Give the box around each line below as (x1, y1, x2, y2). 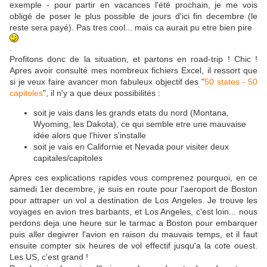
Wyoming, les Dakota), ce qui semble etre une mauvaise (33, 119, 246, 129)
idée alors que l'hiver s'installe (33, 131, 146, 141)
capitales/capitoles (33, 153, 103, 163)
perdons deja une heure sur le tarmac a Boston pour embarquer (10, 218, 257, 228)
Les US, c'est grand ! (10, 252, 88, 262)
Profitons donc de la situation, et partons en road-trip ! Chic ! (10, 54, 257, 64)
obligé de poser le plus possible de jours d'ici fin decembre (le (10, 11, 257, 21)
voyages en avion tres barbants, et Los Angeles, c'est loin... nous (10, 207, 257, 217)
